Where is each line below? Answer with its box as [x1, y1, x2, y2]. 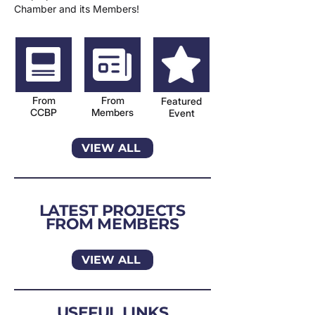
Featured [161, 95, 202, 107]
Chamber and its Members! [14, 3, 139, 15]
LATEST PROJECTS [39, 201, 186, 220]
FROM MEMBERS [45, 214, 179, 233]
